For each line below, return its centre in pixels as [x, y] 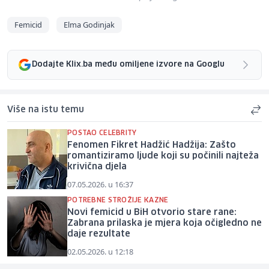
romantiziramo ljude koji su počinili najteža [163, 156]
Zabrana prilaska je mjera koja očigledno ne [165, 223]
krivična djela [97, 167]
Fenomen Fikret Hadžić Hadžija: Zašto [152, 145]
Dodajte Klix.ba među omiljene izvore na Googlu [128, 65]
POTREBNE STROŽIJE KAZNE [118, 200]
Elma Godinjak [89, 24]
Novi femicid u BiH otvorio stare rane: [152, 212]
